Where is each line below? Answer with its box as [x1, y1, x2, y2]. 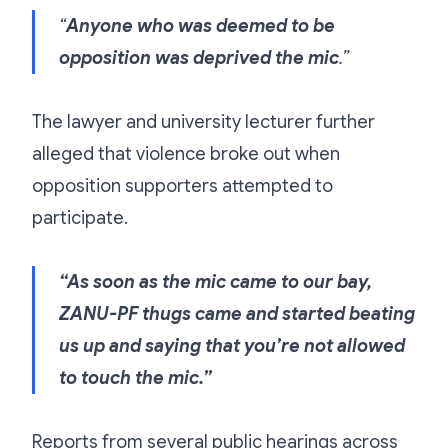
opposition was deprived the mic [59, 46, 339, 69]
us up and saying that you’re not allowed [59, 334, 405, 357]
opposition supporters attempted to [32, 174, 333, 197]
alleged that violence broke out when [32, 142, 340, 165]
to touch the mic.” [59, 366, 212, 389]
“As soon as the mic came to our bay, [59, 270, 372, 293]
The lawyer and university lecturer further [32, 110, 375, 133]
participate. [32, 206, 128, 229]
